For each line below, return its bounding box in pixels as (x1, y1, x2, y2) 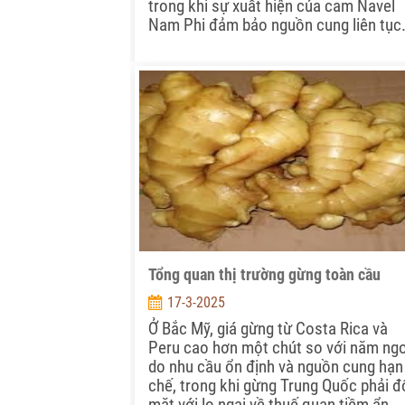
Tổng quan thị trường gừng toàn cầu (148, 265, 381, 285)
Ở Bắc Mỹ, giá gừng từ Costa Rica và (148, 318, 388, 340)
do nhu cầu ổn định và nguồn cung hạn (148, 356, 403, 378)
